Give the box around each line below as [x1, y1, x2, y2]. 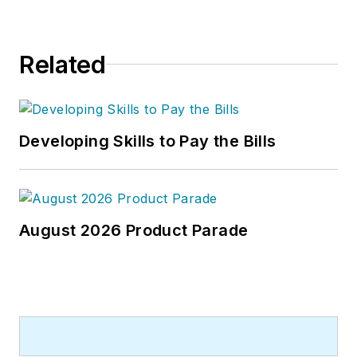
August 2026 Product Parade [19, 220, 249, 240]
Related [19, 49, 106, 79]
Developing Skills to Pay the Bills [19, 131, 277, 151]
